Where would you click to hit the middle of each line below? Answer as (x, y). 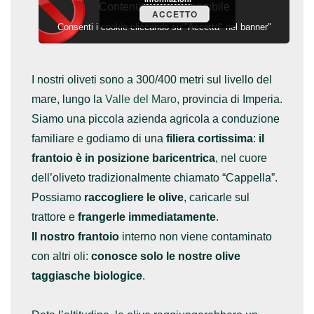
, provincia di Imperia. (230, 99)
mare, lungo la (68, 99)
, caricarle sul (217, 197)
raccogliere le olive (134, 197)
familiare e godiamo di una (97, 138)
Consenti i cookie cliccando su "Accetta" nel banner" (164, 27)
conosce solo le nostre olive (166, 256)
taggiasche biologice (87, 275)
